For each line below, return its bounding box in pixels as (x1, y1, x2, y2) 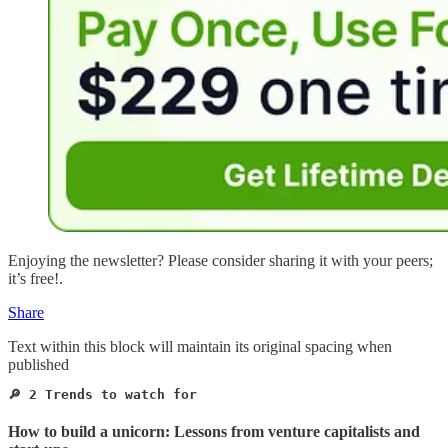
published (8, 355, 69, 373)
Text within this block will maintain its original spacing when (8, 337, 392, 355)
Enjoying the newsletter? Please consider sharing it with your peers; (8, 251, 433, 269)
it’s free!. (8, 269, 63, 287)
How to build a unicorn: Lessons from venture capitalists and (8, 422, 420, 440)
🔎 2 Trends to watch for (8, 386, 205, 402)
